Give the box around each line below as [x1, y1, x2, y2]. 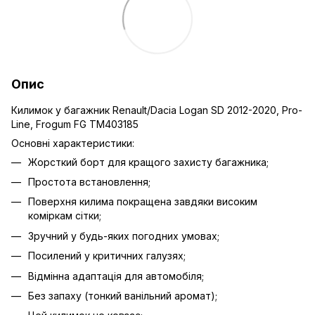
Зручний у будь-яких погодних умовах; [28, 229, 219, 242]
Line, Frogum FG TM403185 [11, 117, 139, 130]
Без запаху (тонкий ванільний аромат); [28, 289, 217, 302]
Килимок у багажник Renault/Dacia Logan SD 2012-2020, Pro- [11, 103, 302, 116]
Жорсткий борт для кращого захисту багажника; [28, 155, 269, 168]
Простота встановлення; [28, 175, 150, 188]
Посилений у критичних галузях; [28, 250, 186, 262]
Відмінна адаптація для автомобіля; [28, 269, 204, 282]
